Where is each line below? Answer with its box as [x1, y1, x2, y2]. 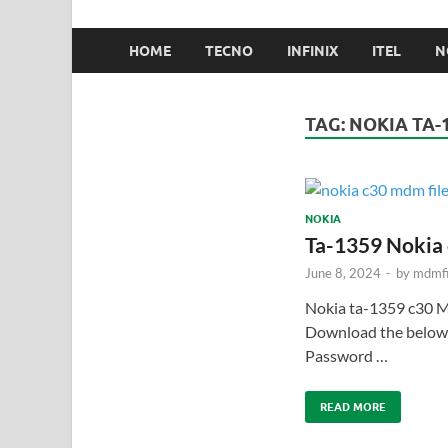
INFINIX [287, 42, 338, 59]
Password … [304, 345, 388, 365]
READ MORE [319, 399, 386, 414]
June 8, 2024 [304, 264, 381, 281]
